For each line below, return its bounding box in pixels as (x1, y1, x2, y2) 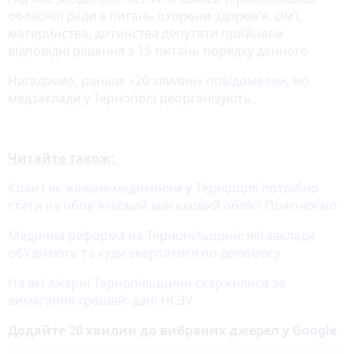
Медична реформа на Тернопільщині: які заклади (8, 226, 315, 244)
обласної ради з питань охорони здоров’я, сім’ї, (8, 6, 302, 24)
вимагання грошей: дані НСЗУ (8, 291, 193, 309)
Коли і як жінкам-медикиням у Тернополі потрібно (8, 179, 318, 197)
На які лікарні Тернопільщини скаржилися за (8, 273, 285, 292)
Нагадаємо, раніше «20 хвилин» (8, 71, 206, 89)
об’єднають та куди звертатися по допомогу (8, 243, 281, 262)
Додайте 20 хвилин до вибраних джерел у (8, 321, 292, 339)
